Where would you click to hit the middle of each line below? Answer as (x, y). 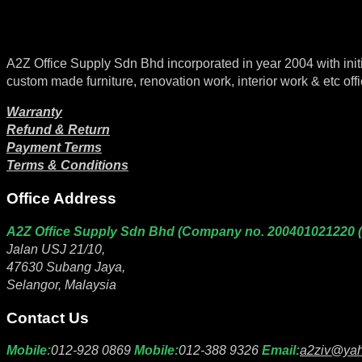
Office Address (61, 199)
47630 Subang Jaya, (66, 267)
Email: (281, 351)
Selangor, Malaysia (61, 284)
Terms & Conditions (67, 166)
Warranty (34, 112)
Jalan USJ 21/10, (56, 249)
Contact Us (48, 318)
